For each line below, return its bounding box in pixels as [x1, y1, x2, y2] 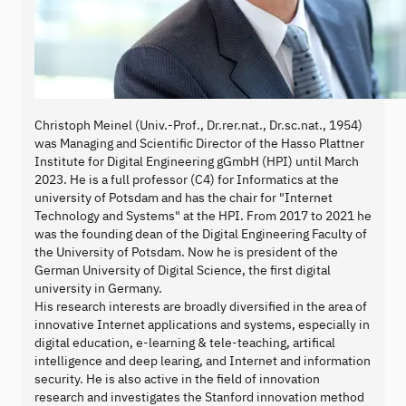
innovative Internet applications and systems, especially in [34, 315, 370, 333]
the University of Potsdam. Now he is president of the [34, 243, 338, 260]
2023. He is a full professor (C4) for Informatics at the [34, 170, 339, 188]
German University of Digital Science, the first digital [34, 261, 331, 278]
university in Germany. [34, 279, 162, 296]
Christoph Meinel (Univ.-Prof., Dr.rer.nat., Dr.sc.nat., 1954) [34, 116, 362, 133]
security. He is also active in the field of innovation [34, 370, 320, 387]
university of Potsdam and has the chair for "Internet [34, 188, 333, 206]
